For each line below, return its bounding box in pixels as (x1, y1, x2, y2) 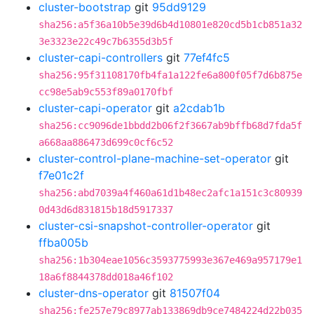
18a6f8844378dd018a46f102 (39, 271, 173, 282)
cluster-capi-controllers (39, 50, 163, 64)
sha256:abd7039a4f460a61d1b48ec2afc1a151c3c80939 (39, 187, 302, 198)
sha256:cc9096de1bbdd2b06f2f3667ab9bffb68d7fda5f (39, 120, 302, 131)
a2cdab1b (173, 101, 225, 115)
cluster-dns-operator (39, 286, 149, 300)
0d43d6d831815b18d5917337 (39, 204, 173, 215)
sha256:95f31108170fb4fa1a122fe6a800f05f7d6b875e (39, 69, 302, 81)
